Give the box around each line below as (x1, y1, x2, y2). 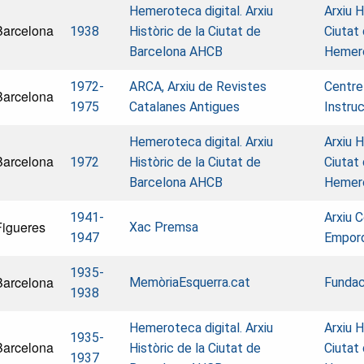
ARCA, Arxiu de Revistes (129, 78, 266, 94)
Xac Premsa (129, 219, 198, 235)
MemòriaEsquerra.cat (129, 274, 250, 290)
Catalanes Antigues (129, 98, 240, 115)
